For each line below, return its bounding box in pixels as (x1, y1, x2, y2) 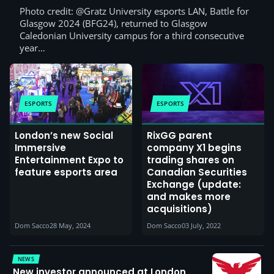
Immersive (15, 141, 66, 154)
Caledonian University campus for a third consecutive (20, 29, 244, 42)
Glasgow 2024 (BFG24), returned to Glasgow (20, 17, 207, 29)
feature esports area (15, 165, 117, 179)
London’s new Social (15, 128, 113, 142)
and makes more (147, 190, 231, 203)
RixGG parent (147, 128, 212, 142)
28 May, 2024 (50, 220, 91, 230)
